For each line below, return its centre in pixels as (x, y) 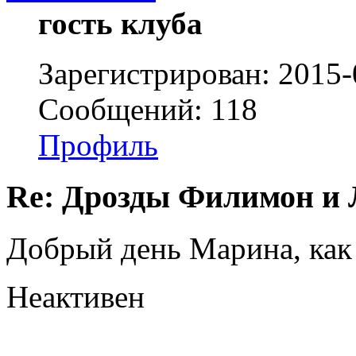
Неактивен (75, 296)
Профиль (98, 145)
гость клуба (120, 24)
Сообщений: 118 (148, 110)
